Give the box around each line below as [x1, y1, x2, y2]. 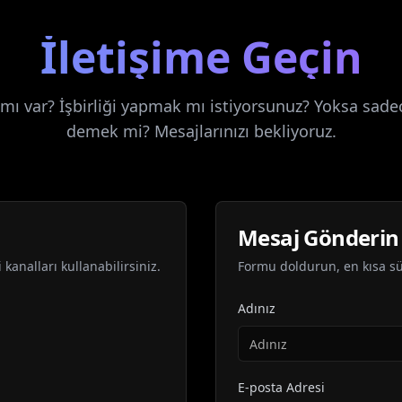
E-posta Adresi [238, 379, 325, 396]
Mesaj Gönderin [238, 223, 399, 252]
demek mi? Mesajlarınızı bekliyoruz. [66, 120, 336, 142]
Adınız [238, 300, 275, 317]
